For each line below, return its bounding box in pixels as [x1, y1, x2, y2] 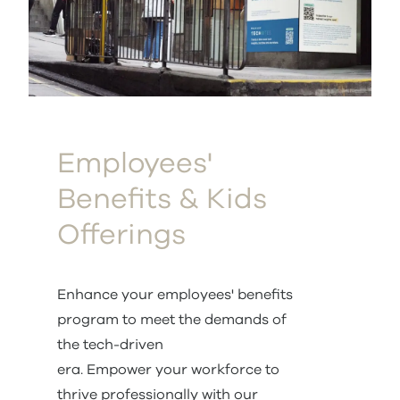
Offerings [57, 221, 186, 250]
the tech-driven [57, 337, 163, 352]
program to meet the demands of [57, 312, 287, 327]
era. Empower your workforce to [57, 362, 279, 377]
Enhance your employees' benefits [57, 287, 293, 302]
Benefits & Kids [57, 186, 267, 214]
